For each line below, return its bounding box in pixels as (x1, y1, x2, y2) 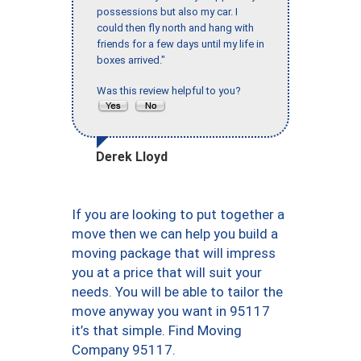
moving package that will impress (72, 244, 276, 261)
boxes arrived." (97, 53, 165, 66)
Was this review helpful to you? (97, 84, 246, 97)
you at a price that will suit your (72, 263, 262, 280)
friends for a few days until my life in (97, 37, 264, 50)
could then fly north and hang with (97, 21, 254, 34)
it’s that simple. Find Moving (72, 322, 242, 338)
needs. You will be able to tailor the (72, 283, 283, 300)
